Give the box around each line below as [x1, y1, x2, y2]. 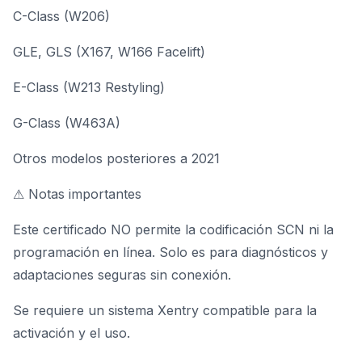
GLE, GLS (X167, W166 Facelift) [13, 44, 205, 60]
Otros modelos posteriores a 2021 [13, 150, 220, 166]
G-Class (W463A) [13, 115, 120, 131]
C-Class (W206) [13, 8, 110, 24]
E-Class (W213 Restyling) [13, 79, 165, 95]
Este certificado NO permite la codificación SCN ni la [13, 221, 334, 238]
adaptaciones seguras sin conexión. [13, 267, 231, 283]
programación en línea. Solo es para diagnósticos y [13, 244, 328, 260]
